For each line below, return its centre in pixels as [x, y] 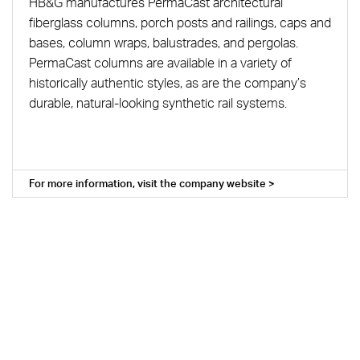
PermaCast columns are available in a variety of [160, 62]
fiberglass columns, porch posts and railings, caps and [180, 22]
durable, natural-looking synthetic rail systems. [157, 102]
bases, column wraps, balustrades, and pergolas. [163, 42]
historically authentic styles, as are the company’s [167, 82]
